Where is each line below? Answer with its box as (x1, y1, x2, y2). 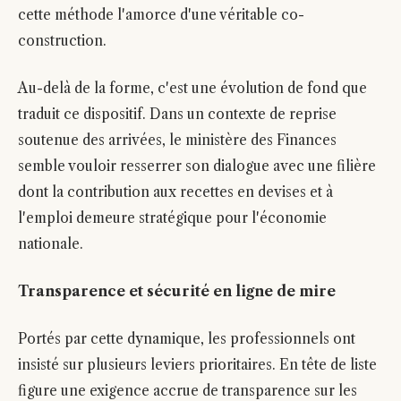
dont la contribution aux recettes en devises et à (18, 183, 333, 200)
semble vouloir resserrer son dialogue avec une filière (18, 158, 376, 175)
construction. (18, 32, 107, 49)
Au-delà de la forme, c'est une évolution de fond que (18, 80, 367, 97)
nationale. (18, 235, 83, 252)
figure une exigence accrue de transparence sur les (18, 382, 357, 399)
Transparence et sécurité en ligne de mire (18, 283, 336, 300)
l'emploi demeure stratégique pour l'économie (18, 209, 327, 226)
